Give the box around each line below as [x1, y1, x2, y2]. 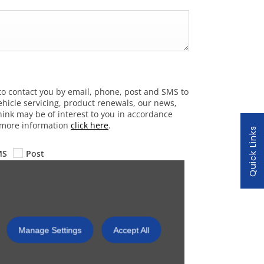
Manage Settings [18, 225, 82, 235]
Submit [25, 184, 55, 196]
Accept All [113, 225, 150, 235]
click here [71, 120, 108, 131]
